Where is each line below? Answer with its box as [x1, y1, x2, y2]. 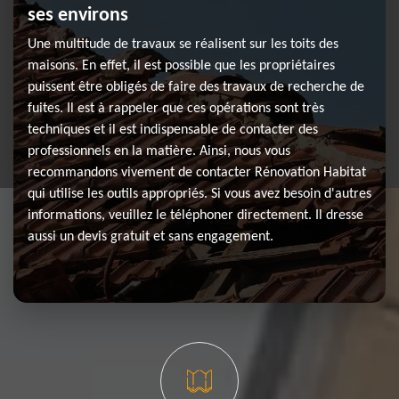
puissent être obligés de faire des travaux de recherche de [28, 80, 364, 94]
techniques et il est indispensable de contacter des [28, 123, 318, 137]
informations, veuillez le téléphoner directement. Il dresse [28, 208, 363, 223]
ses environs [28, 5, 128, 26]
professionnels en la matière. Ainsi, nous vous [28, 144, 290, 159]
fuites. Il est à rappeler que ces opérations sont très [28, 102, 324, 116]
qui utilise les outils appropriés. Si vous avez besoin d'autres [28, 187, 371, 201]
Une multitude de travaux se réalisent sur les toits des [28, 37, 338, 52]
